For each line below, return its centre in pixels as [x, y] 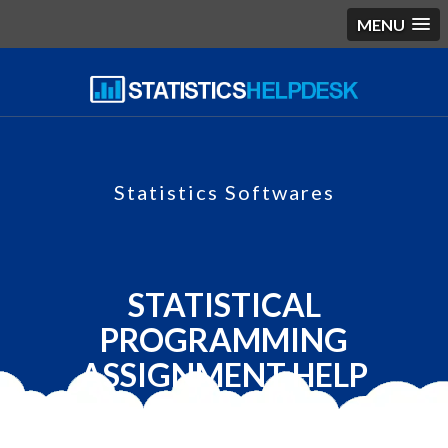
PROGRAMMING [224, 339]
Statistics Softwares [224, 192]
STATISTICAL [224, 304]
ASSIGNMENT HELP [224, 374]
